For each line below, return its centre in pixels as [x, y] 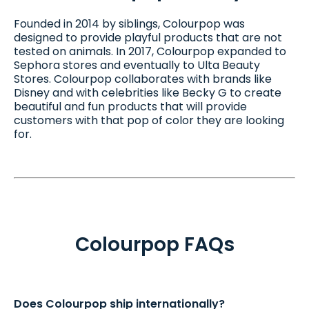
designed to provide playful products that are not [148, 37]
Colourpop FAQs [154, 245]
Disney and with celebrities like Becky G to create [148, 92]
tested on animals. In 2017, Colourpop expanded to [150, 51]
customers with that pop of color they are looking [149, 120]
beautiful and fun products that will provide [130, 106]
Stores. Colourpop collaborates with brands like [143, 79]
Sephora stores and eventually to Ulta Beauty [137, 65]
